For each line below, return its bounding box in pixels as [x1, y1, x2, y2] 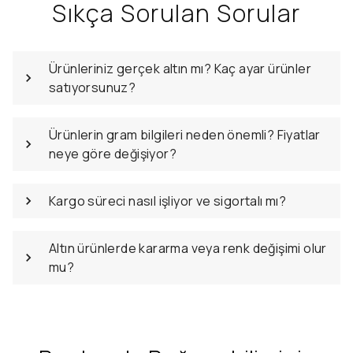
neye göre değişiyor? [49, 145, 177, 162]
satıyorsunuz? [49, 79, 136, 96]
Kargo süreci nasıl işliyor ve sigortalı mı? [49, 192, 287, 210]
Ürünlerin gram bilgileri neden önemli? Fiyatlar [49, 126, 321, 143]
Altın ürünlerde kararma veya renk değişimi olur [49, 240, 327, 257]
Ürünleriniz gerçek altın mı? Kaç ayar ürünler [49, 60, 311, 77]
